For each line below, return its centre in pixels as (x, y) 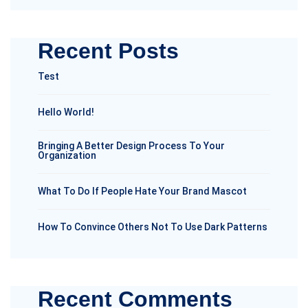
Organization (67, 155)
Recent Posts (108, 51)
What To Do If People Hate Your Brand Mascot (142, 191)
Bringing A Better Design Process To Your (131, 146)
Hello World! (66, 112)
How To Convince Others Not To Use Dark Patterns (153, 227)
